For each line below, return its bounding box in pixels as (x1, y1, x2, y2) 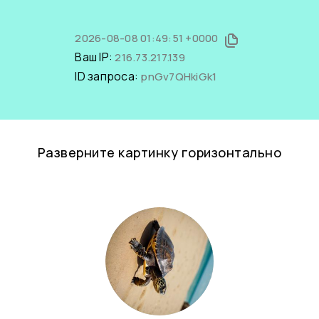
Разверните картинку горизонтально (37, 144, 282, 161)
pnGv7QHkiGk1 (140, 69, 217, 84)
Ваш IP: (75, 49, 115, 65)
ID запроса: (75, 68, 141, 84)
